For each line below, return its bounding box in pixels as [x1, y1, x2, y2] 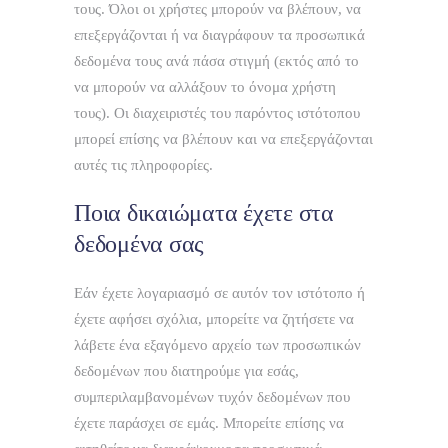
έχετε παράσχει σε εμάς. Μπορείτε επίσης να [74, 415, 344, 432]
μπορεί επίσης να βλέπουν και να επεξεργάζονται [74, 131, 373, 148]
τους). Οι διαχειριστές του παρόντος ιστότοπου [74, 105, 360, 122]
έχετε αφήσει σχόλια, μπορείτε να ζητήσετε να [74, 311, 354, 328]
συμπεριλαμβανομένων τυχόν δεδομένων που [74, 389, 350, 406]
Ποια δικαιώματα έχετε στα [74, 200, 334, 227]
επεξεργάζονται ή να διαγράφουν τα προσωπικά [74, 27, 365, 44]
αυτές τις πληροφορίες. [74, 157, 213, 174]
